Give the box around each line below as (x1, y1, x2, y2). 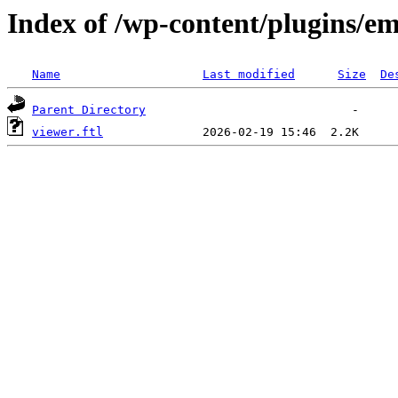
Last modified (203, 68, 295, 82)
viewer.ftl (32, 125, 103, 139)
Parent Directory (32, 103, 146, 117)
